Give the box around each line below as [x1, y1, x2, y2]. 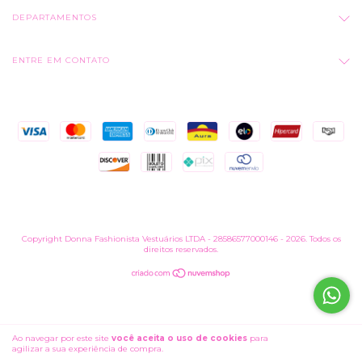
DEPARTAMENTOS [12, 11, 97, 23]
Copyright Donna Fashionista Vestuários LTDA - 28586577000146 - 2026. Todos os [21, 233, 341, 244]
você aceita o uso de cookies [112, 333, 247, 343]
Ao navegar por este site [12, 333, 112, 343]
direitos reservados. [144, 243, 218, 255]
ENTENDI [302, 339, 341, 347]
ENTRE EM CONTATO [12, 54, 110, 65]
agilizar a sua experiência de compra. [12, 343, 163, 354]
